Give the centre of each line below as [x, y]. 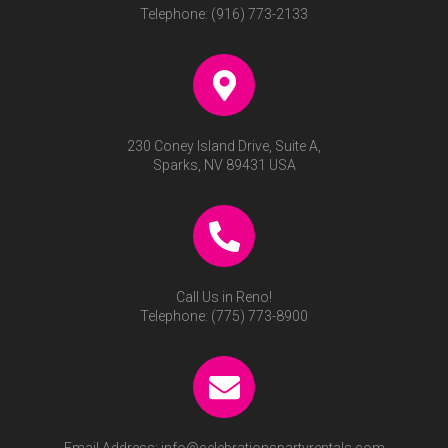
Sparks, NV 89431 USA [224, 165]
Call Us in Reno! [224, 297]
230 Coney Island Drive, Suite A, [224, 146]
